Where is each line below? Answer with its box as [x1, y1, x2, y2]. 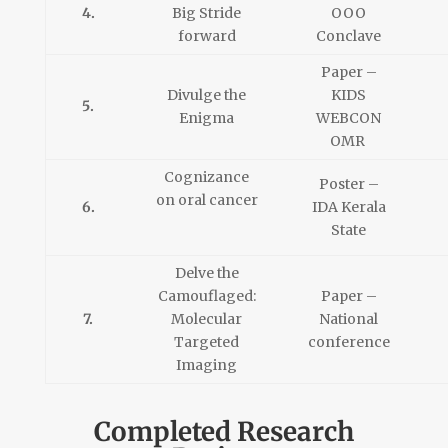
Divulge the [167, 86, 247, 105]
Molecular [171, 310, 243, 329]
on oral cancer [155, 191, 258, 210]
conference [307, 333, 390, 352]
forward [177, 27, 236, 46]
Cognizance [164, 168, 250, 187]
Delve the [174, 264, 239, 283]
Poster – [318, 175, 379, 194]
